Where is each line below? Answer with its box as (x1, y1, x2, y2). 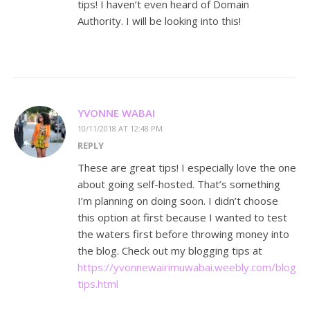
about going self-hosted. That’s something (77, 177, 280, 192)
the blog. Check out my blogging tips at (77, 244, 262, 258)
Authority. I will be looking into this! (77, 14, 241, 28)
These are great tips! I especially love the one (77, 161, 296, 175)
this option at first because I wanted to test (77, 210, 287, 225)
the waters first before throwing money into (77, 227, 289, 241)
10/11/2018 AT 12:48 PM (77, 123, 163, 134)
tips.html (77, 277, 118, 291)
